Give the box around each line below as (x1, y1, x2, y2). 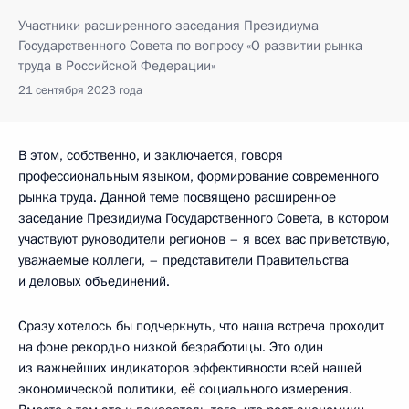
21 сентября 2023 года (18, 81, 142, 99)
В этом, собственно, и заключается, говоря (18, 145, 283, 164)
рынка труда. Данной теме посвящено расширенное (18, 187, 336, 206)
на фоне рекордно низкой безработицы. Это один (18, 337, 323, 356)
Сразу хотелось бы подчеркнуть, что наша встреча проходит (18, 316, 384, 335)
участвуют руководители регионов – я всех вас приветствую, (18, 229, 390, 248)
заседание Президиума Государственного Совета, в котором (18, 208, 389, 227)
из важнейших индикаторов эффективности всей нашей (18, 358, 362, 377)
